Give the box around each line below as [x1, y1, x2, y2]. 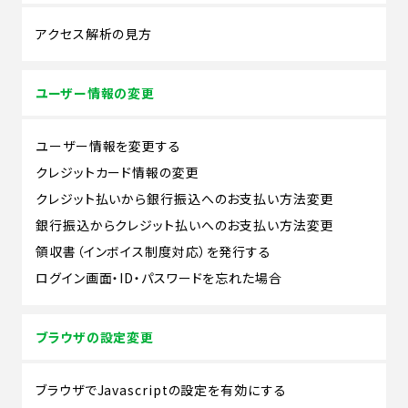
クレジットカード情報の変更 [36, 162, 199, 181]
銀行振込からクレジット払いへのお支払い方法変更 [36, 215, 334, 234]
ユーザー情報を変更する [36, 136, 181, 155]
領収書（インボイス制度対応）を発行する [36, 241, 272, 260]
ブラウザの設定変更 [36, 327, 154, 346]
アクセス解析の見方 [36, 24, 153, 43]
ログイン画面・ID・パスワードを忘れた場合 [36, 268, 282, 287]
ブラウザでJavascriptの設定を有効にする [36, 380, 287, 399]
